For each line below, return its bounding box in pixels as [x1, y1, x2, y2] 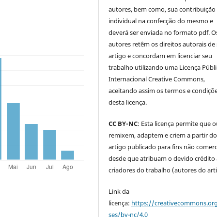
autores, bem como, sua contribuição [108, 4, 216, 14]
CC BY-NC [108, 119, 138, 128]
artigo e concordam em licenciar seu [108, 51, 213, 60]
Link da [108, 186, 130, 196]
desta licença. [108, 97, 147, 107]
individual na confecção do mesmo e [108, 16, 214, 25]
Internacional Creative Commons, [108, 74, 205, 83]
